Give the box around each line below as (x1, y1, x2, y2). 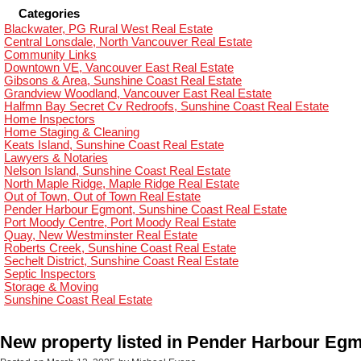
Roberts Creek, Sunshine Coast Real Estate (4, 241, 236, 255)
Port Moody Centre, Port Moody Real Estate (4, 215, 236, 229)
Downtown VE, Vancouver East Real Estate (4, 60, 234, 74)
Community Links (4, 48, 97, 61)
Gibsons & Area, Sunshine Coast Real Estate (4, 73, 242, 87)
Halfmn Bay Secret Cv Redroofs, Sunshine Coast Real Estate (4, 99, 329, 113)
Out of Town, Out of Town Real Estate (4, 189, 201, 203)
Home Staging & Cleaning (4, 125, 139, 139)
